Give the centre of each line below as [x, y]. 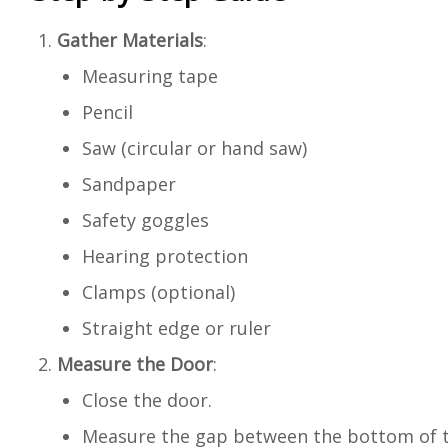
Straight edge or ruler [176, 328]
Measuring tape [150, 76]
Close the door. [147, 400]
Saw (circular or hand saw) [194, 148]
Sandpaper [129, 184]
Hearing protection [165, 256]
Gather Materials [130, 40]
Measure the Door [135, 364]
